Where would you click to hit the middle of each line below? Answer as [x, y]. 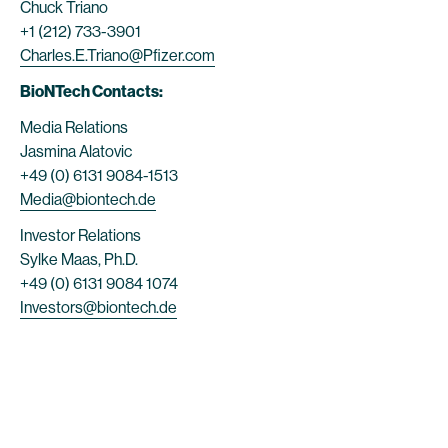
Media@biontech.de [88, 199]
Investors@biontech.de [98, 307]
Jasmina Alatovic [76, 151]
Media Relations [74, 127]
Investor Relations [80, 235]
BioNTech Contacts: [91, 91]
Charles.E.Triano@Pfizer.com [117, 55]
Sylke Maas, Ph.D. [79, 259]
